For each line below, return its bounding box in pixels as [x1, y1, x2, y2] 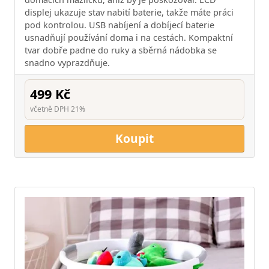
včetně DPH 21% [30, 104, 85, 115]
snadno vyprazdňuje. [25, 57, 110, 69]
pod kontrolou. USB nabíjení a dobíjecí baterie [25, 19, 214, 31]
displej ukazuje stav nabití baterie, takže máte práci [25, 7, 234, 19]
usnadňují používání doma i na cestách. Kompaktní [25, 32, 233, 44]
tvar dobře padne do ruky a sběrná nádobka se [25, 44, 217, 56]
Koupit [115, 130, 154, 147]
